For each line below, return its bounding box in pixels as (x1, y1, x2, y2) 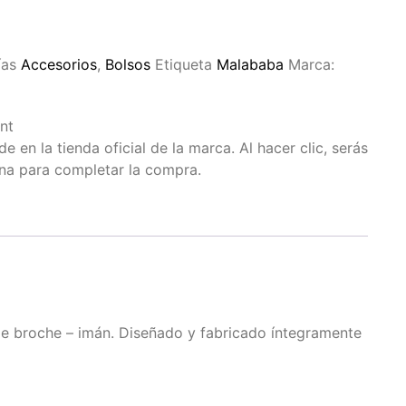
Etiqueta (155, 55, 212, 74)
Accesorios (21, 55, 97, 74)
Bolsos (105, 55, 150, 74)
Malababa (217, 55, 284, 74)
